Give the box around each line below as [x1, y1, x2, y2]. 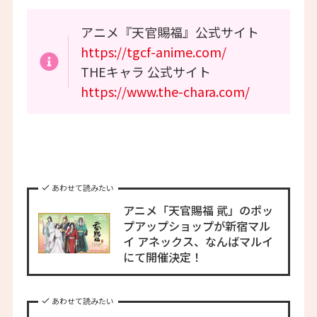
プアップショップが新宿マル [122, 217, 270, 234]
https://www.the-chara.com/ [81, 81, 250, 100]
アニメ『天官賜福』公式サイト [81, 22, 260, 41]
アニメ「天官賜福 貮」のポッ [122, 201, 273, 219]
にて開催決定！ [122, 248, 202, 265]
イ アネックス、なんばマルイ [122, 232, 273, 250]
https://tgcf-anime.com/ [81, 42, 227, 61]
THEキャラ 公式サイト [81, 62, 212, 81]
